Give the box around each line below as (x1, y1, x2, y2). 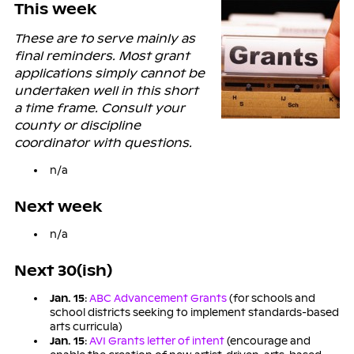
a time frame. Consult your (13, 100, 185, 115)
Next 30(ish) (13, 261, 112, 280)
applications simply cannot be (13, 65, 205, 81)
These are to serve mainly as (13, 30, 195, 46)
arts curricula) (49, 319, 122, 333)
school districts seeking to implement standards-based (49, 305, 339, 319)
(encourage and (224, 333, 311, 348)
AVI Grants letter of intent (88, 333, 224, 348)
